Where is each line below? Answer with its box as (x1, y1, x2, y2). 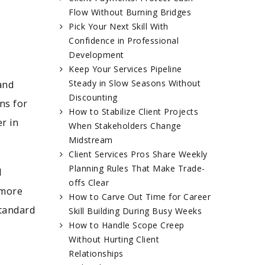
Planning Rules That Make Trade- (69, 163, 205, 174)
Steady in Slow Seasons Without (69, 77, 201, 89)
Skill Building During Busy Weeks (69, 205, 202, 217)
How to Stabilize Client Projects (69, 106, 198, 118)
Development (69, 49, 124, 61)
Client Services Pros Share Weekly (69, 148, 208, 160)
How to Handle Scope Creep (69, 219, 185, 231)
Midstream (69, 134, 113, 146)
